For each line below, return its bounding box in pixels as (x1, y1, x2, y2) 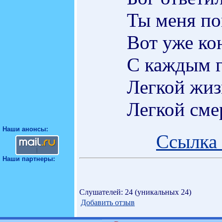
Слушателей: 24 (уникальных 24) (79, 187, 191, 196)
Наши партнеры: (2, 155, 55, 163)
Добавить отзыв (81, 198, 135, 207)
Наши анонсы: (2, 125, 48, 133)
